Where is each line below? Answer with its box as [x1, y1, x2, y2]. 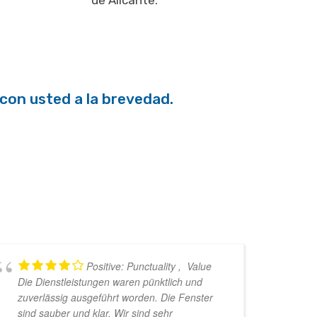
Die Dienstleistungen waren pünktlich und [18, 275, 203, 289]
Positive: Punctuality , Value [86, 259, 212, 274]
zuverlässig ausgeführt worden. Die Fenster [18, 290, 214, 305]
